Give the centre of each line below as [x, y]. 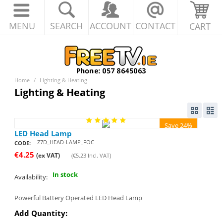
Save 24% [179, 125]
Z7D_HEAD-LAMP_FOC [65, 142]
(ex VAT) [48, 155]
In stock [65, 175]
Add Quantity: [41, 213]
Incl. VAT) [98, 155]
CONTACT [155, 26]
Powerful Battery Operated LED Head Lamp [78, 197]
